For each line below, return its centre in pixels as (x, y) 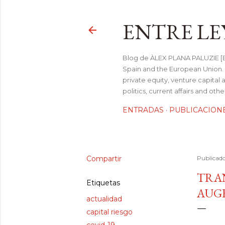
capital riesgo (109, 212)
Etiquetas (103, 183)
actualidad (104, 199)
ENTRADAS (143, 110)
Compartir (104, 159)
